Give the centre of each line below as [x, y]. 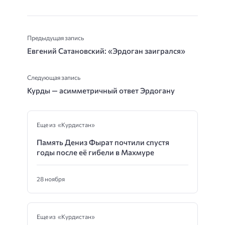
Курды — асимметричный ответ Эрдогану [101, 91]
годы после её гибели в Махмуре [95, 152]
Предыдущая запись [55, 38]
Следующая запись [54, 78]
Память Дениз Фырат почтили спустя [103, 142]
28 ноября [51, 179]
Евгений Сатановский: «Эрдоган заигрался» [106, 51]
